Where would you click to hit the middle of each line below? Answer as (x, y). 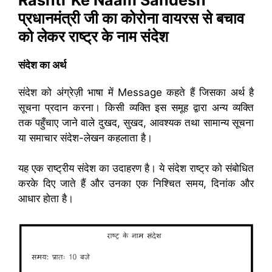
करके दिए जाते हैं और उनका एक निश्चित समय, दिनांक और (136, 183)
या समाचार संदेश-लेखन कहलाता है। (85, 138)
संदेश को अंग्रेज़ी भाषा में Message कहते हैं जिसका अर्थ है (136, 92)
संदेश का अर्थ (42, 65)
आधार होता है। (46, 199)
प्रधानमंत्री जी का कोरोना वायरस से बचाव (131, 18)
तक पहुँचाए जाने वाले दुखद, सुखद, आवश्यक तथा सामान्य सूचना (136, 123)
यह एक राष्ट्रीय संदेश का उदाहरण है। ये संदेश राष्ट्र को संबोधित (136, 168)
